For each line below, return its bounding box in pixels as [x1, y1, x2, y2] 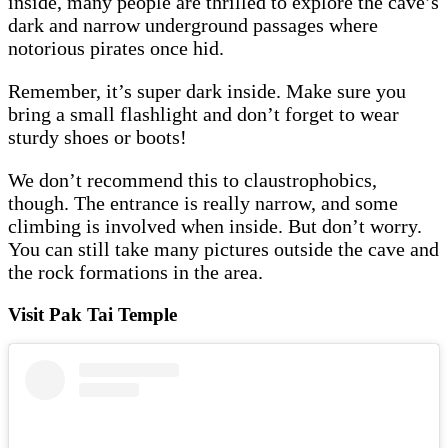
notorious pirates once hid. [8, 36, 229, 59]
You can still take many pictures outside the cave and [8, 237, 439, 260]
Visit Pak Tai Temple [8, 303, 182, 325]
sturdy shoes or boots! [8, 125, 197, 148]
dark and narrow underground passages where [8, 13, 378, 36]
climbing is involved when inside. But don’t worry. [8, 214, 422, 237]
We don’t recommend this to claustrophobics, [8, 168, 377, 191]
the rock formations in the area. [8, 260, 268, 283]
